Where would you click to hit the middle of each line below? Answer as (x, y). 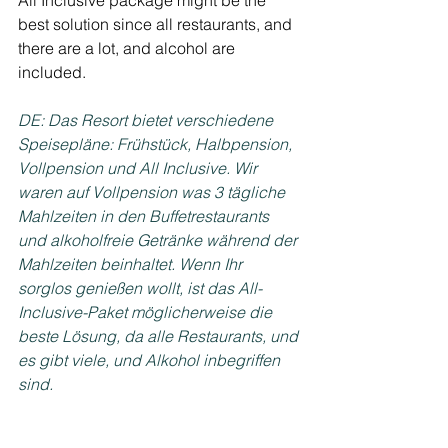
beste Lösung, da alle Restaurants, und (160, 335)
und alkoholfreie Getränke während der (159, 239)
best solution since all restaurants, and (157, 23)
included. (52, 71)
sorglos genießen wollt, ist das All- (140, 287)
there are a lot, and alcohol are (128, 47)
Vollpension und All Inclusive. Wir (139, 167)
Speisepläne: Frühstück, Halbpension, (157, 143)
